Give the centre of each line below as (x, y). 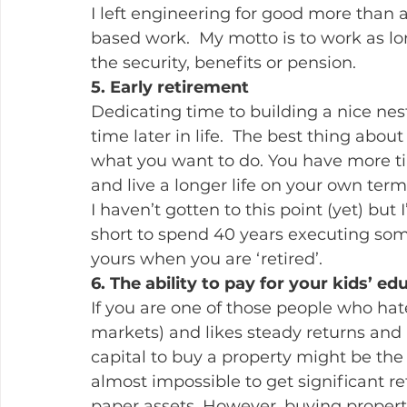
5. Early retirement (170, 87)
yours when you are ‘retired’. (207, 259)
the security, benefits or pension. (223, 63)
